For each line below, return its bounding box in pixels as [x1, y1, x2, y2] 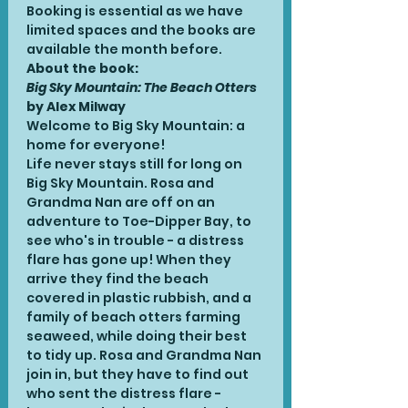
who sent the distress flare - [26, 384, 224, 403]
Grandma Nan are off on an [26, 193, 218, 211]
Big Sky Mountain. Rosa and [26, 174, 217, 192]
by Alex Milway [26, 97, 126, 116]
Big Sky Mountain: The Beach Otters [26, 78, 257, 97]
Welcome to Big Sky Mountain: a [26, 117, 248, 135]
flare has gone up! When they [26, 250, 234, 269]
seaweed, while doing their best [26, 327, 250, 345]
